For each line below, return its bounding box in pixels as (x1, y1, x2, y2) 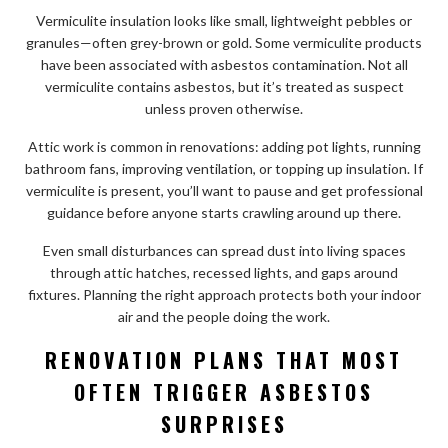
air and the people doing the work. (118, 307, 330, 325)
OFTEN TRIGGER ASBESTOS (74, 376, 374, 407)
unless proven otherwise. (145, 99, 303, 117)
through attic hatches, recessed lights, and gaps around (50, 263, 398, 281)
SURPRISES (160, 408, 288, 439)
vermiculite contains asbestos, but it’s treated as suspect (44, 77, 404, 95)
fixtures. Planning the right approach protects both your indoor (27, 285, 421, 303)
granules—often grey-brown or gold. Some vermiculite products (26, 33, 422, 51)
